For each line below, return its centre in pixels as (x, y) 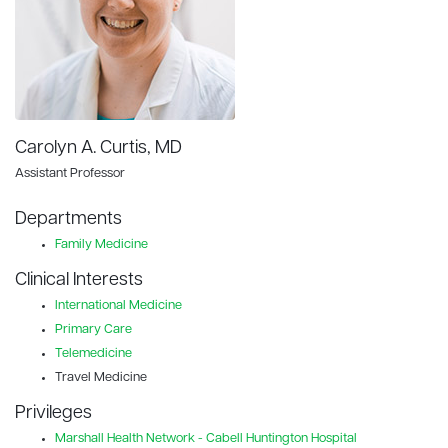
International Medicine (118, 305)
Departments (68, 219)
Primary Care (93, 329)
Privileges (53, 413)
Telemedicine (93, 353)
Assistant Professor (70, 173)
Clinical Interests (79, 280)
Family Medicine (101, 244)
